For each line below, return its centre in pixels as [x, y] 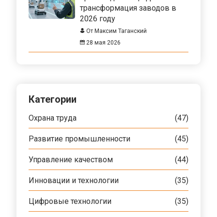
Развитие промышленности [79, 139]
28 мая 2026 [103, 42]
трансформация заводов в [128, 8]
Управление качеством [71, 159]
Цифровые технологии [70, 201]
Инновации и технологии [74, 180]
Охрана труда [53, 118]
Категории [53, 99]
